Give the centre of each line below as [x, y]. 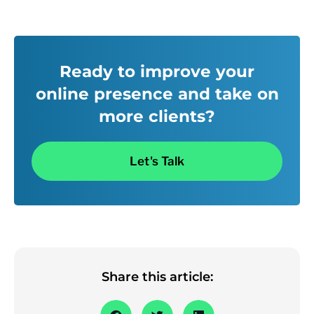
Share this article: [157, 277]
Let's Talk [157, 162]
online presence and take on [157, 94]
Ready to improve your [157, 72]
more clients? [157, 117]
